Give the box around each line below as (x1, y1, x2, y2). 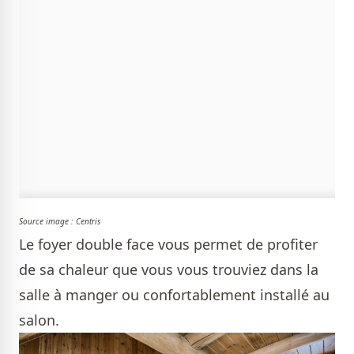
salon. (19, 311, 59, 330)
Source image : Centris (19, 216, 100, 228)
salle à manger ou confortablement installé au (19, 285, 330, 305)
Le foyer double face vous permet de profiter (19, 235, 318, 254)
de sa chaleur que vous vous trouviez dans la (19, 260, 318, 280)
